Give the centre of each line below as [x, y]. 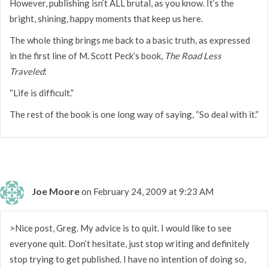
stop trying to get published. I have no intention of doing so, [128, 259]
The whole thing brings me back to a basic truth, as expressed [130, 40]
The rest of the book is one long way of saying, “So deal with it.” [134, 114]
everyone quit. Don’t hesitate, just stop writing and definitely [130, 243]
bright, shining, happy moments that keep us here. [106, 18]
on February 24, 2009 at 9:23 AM [147, 191]
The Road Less [193, 55]
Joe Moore [56, 191]
